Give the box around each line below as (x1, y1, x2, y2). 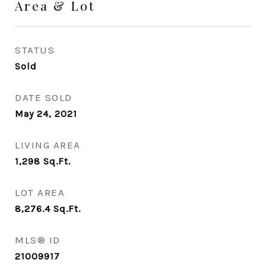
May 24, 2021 (15, 108, 77, 119)
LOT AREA (15, 186, 65, 198)
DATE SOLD (15, 91, 72, 103)
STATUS (15, 44, 55, 56)
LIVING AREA (15, 139, 81, 151)
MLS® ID (15, 234, 61, 246)
